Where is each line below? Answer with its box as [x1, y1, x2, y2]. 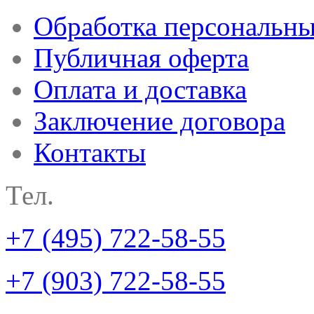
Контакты [34, 137, 146, 168]
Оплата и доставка [34, 74, 247, 105]
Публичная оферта [34, 43, 249, 74]
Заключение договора [34, 106, 285, 137]
